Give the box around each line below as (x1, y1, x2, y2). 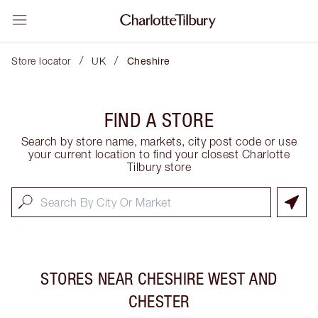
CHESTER (128, 291, 190, 311)
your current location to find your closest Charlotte (28, 148, 290, 160)
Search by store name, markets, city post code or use (21, 135, 297, 148)
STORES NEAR (40, 268, 133, 288)
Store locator (11, 55, 71, 67)
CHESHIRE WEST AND (138, 268, 278, 288)
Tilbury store (126, 160, 192, 173)
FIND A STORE (104, 109, 214, 131)
